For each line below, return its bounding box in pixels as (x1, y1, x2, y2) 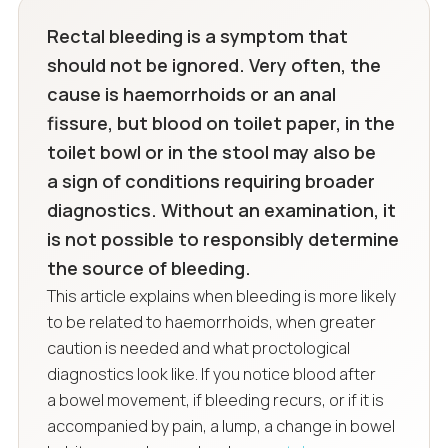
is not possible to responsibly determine (46, 226, 399, 251)
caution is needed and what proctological (46, 336, 350, 359)
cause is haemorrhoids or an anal (46, 81, 336, 106)
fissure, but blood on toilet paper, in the (46, 110, 395, 135)
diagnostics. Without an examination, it (46, 197, 396, 222)
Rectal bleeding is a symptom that (46, 23, 348, 48)
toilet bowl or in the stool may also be (46, 139, 376, 164)
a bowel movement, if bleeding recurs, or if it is (46, 388, 384, 411)
